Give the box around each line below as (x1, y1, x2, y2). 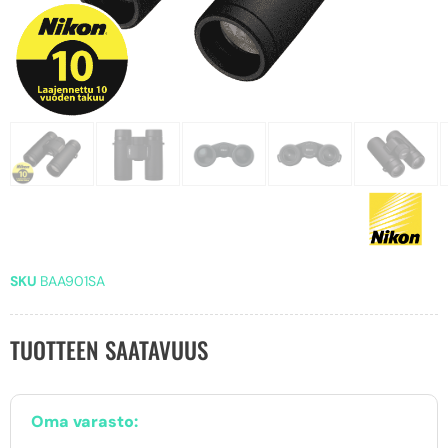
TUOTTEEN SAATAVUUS (10, 332, 208, 367)
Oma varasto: (31, 410, 138, 432)
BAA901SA (40, 271, 105, 290)
